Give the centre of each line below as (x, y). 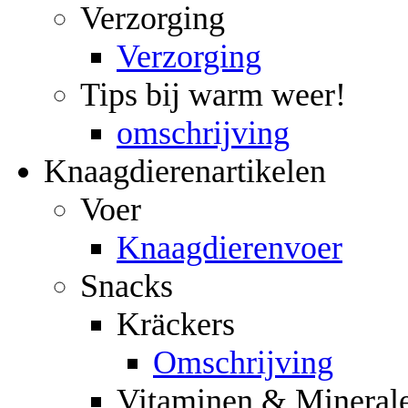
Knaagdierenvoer (229, 247)
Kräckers (176, 324)
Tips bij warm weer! (213, 94)
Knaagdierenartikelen (185, 171)
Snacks (127, 286)
